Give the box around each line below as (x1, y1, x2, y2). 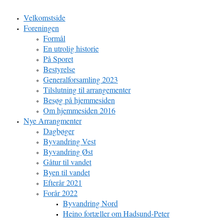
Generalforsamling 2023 (43, 74, 118, 84)
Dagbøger (43, 126, 74, 136)
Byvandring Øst (43, 146, 93, 157)
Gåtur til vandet (43, 157, 91, 167)
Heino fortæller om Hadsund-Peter (63, 208, 169, 219)
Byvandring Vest (43, 136, 96, 146)
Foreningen (24, 23, 59, 33)
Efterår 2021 (43, 177, 82, 188)
